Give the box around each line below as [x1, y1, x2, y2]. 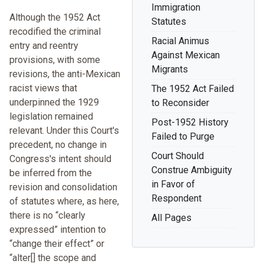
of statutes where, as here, [9, 196, 119, 207]
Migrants [151, 64, 188, 75]
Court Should [151, 150, 204, 162]
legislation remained [9, 111, 93, 123]
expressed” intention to [9, 224, 106, 236]
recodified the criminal [9, 26, 101, 38]
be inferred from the [9, 167, 92, 179]
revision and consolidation [9, 181, 117, 193]
